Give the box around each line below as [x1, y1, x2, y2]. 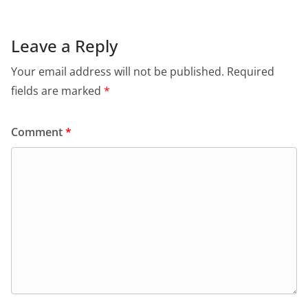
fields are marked [11, 83, 104, 98]
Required [227, 64, 274, 79]
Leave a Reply [11, 34, 118, 57]
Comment [11, 124, 65, 140]
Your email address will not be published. [11, 64, 224, 79]
